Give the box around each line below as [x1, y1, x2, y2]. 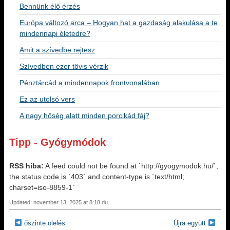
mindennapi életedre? [20, 29, 90, 37]
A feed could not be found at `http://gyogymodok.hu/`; [44, 162, 218, 170]
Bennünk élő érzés [20, 2, 80, 10]
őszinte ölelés [24, 219, 65, 227]
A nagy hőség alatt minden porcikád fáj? [20, 111, 149, 120]
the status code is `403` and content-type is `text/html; [9, 172, 184, 181]
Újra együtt [174, 219, 206, 227]
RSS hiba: [9, 162, 44, 170]
